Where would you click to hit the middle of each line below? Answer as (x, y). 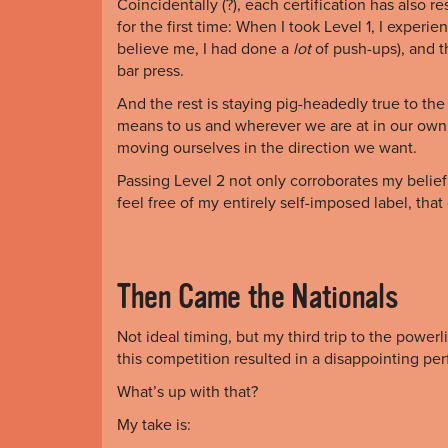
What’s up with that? (187, 391)
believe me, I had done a (205, 48)
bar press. (150, 70)
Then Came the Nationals (257, 296)
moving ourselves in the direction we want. (267, 147)
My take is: (154, 424)
